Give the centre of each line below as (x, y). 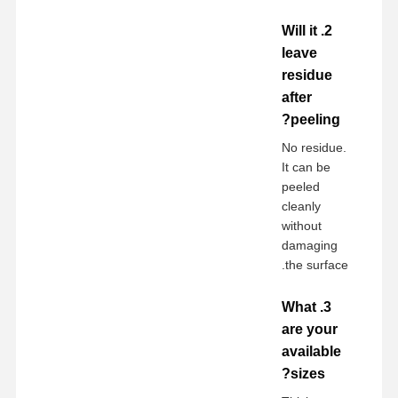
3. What (299, 306)
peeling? (316, 119)
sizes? (308, 373)
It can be (306, 167)
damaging (310, 245)
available (312, 351)
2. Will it (300, 30)
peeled (301, 186)
